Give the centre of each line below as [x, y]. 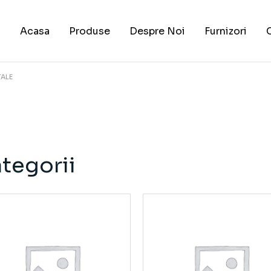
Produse [90, 31]
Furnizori [226, 31]
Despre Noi [158, 31]
